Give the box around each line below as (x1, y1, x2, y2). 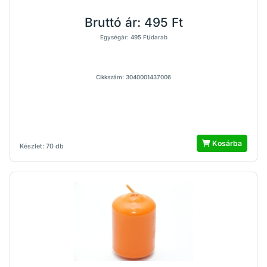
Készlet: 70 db (20, 142, 64, 150)
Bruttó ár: (84, 15, 144, 30)
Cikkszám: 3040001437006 (96, 74, 171, 80)
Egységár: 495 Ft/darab (100, 34, 167, 41)
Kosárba (210, 139, 242, 148)
